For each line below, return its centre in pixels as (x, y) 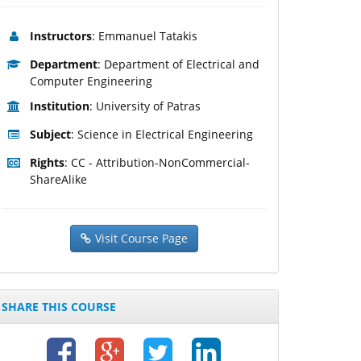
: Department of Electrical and (178, 64)
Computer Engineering (91, 81)
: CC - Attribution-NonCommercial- (157, 163)
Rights (47, 163)
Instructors (61, 36)
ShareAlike (58, 180)
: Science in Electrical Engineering (162, 135)
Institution (60, 106)
